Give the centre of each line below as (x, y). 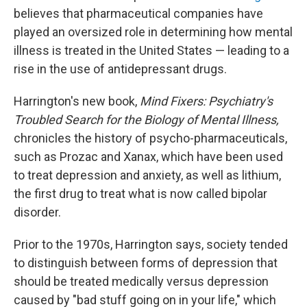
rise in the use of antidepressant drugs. (120, 69)
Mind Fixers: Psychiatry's (206, 101)
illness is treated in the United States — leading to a (151, 50)
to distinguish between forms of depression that (146, 263)
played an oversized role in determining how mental (153, 32)
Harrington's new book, (77, 101)
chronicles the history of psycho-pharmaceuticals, (150, 138)
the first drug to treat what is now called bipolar (140, 194)
